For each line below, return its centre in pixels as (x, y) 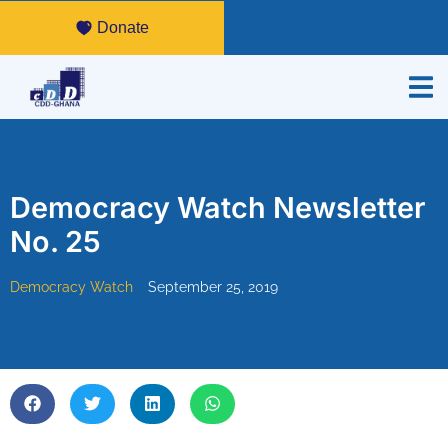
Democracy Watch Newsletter (217, 208)
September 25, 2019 (213, 287)
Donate (122, 27)
